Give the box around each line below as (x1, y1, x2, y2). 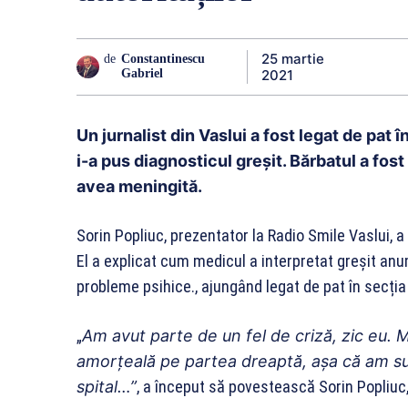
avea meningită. (76, 176, 202, 196)
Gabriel (121, 66, 164, 81)
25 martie (261, 49, 325, 67)
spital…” (76, 376, 137, 396)
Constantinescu (121, 52, 206, 66)
